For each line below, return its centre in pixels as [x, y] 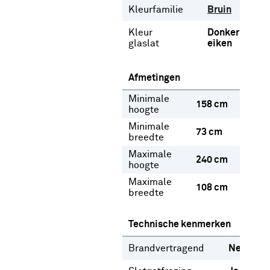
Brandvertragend [166, 248]
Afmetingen [154, 78]
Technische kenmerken [180, 224]
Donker [223, 33]
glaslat [144, 43]
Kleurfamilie [156, 10]
